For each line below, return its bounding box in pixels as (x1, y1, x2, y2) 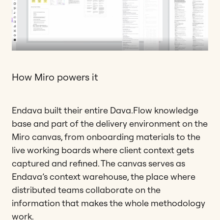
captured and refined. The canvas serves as (12, 157, 185, 169)
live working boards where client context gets (12, 144, 194, 156)
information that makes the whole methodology (12, 197, 205, 209)
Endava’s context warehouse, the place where (12, 170, 195, 182)
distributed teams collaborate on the (12, 184, 161, 195)
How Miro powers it (12, 70, 98, 83)
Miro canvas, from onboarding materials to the (12, 131, 200, 142)
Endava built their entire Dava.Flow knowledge (12, 104, 198, 116)
